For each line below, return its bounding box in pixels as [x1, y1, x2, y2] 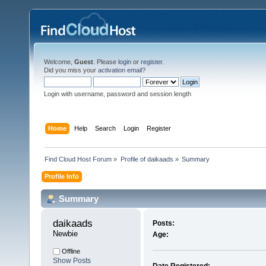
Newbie [53, 229, 78, 239]
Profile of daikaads [120, 155, 173, 163]
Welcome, [44, 58, 74, 65]
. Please [93, 58, 118, 65]
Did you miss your [44, 66, 98, 74]
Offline [60, 248, 80, 255]
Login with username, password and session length [44, 90, 191, 97]
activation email [98, 66, 142, 74]
